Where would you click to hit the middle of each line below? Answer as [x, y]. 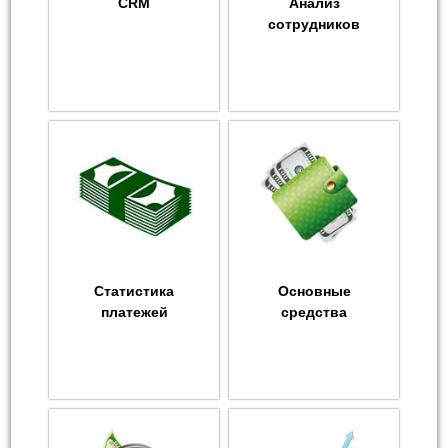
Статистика [134, 291]
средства [314, 312]
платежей [134, 312]
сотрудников [314, 24]
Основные [314, 291]
